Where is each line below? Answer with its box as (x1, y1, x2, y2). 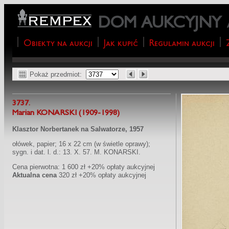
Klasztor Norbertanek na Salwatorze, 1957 (12, 125, 144, 133)
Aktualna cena (12, 171, 57, 179)
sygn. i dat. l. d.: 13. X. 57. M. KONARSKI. (12, 148, 141, 156)
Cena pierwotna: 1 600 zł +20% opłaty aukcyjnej (12, 163, 155, 171)
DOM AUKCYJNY (98, 16, 221, 33)
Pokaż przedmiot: (28, 71, 86, 78)
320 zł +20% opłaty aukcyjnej (57, 171, 146, 179)
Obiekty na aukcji (23, 39, 93, 49)
